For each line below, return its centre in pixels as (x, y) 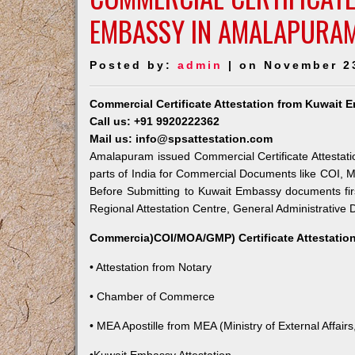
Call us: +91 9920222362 (155, 121)
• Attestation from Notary (151, 267)
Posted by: (134, 65)
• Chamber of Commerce (153, 296)
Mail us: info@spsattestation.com (181, 139)
